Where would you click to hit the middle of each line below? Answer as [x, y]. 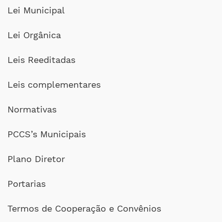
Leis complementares [54, 84]
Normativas [32, 109]
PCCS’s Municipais [47, 134]
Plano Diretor [36, 159]
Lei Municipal [36, 10]
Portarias [27, 184]
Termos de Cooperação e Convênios [84, 208]
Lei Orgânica [34, 35]
